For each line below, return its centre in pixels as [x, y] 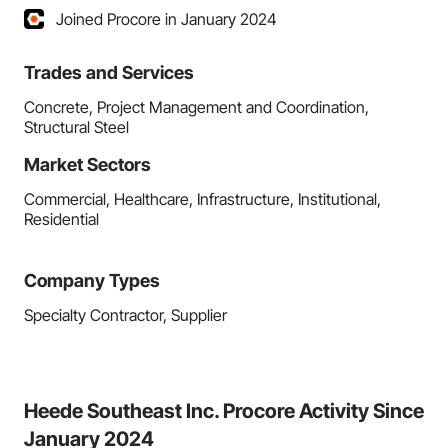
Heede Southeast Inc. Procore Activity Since [224, 411]
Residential [61, 219]
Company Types [92, 280]
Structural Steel [76, 127]
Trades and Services [109, 72]
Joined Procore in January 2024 [166, 19]
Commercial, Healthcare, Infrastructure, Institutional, [202, 199]
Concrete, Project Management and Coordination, [196, 107]
